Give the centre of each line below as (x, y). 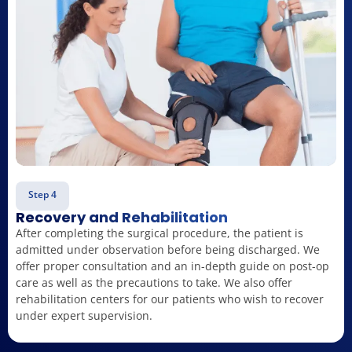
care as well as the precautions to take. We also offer (154, 282)
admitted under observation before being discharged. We (168, 249)
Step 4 (42, 194)
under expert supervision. (84, 315)
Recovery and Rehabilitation (122, 217)
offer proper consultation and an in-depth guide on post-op (172, 266)
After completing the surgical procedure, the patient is (159, 233)
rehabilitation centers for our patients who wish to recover (170, 299)
